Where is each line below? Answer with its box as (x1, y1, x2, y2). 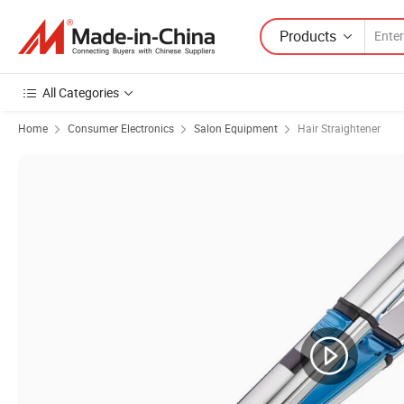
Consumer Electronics (68, 121, 174, 135)
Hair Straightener (298, 121, 381, 135)
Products (280, 25, 336, 46)
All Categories (42, 84, 119, 101)
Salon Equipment (194, 121, 278, 135)
